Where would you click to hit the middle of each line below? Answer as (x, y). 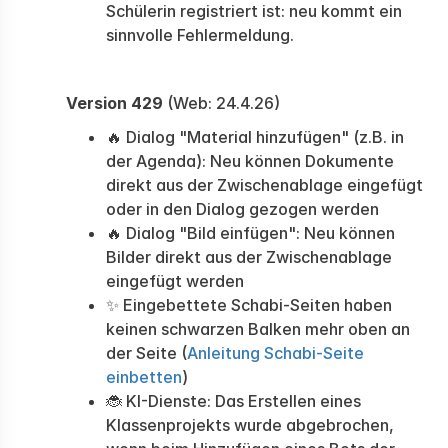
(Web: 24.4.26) (221, 103)
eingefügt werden (175, 281)
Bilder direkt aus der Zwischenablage (249, 257)
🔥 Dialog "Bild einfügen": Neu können (250, 233)
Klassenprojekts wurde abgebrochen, (250, 425)
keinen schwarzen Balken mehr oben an (258, 329)
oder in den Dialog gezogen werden (242, 209)
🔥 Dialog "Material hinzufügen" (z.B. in (255, 137)
